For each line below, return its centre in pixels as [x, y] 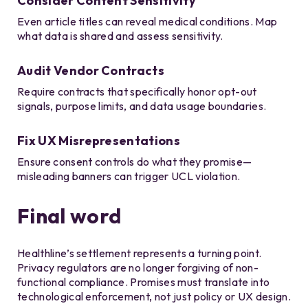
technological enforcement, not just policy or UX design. [154, 297]
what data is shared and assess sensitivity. [120, 36]
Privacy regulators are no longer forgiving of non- [138, 268]
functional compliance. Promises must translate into [144, 282]
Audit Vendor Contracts [91, 71]
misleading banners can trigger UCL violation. [129, 176]
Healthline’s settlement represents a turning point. [140, 253]
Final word [69, 216]
